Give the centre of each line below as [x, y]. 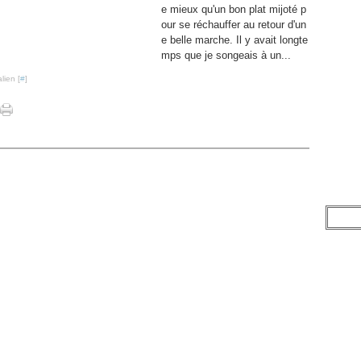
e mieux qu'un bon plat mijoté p [234, 9]
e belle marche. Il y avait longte [234, 40]
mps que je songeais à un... [226, 55]
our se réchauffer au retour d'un [234, 25]
